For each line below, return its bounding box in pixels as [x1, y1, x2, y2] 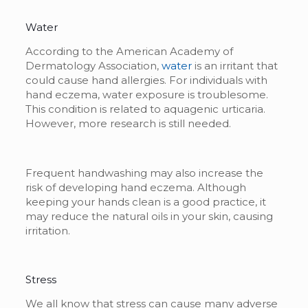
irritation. [25, 223, 73, 237]
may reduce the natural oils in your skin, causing [25, 209, 273, 223]
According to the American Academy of [25, 44, 233, 58]
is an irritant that [191, 58, 278, 72]
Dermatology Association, [25, 58, 162, 72]
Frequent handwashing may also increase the [25, 166, 263, 179]
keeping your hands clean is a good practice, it [25, 195, 266, 208]
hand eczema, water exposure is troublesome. [25, 87, 268, 101]
